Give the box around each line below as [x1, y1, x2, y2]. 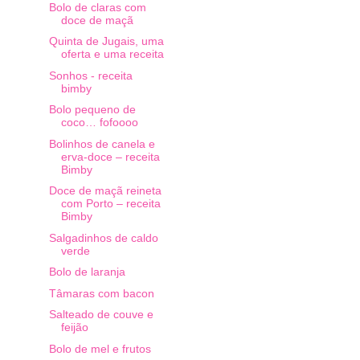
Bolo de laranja [48, 265, 125, 278]
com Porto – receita [60, 197, 161, 210]
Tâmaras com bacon [48, 286, 154, 300]
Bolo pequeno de [48, 103, 136, 116]
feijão [60, 321, 88, 333]
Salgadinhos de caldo [48, 231, 158, 244]
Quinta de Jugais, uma [48, 35, 164, 47]
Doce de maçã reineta [48, 184, 162, 197]
